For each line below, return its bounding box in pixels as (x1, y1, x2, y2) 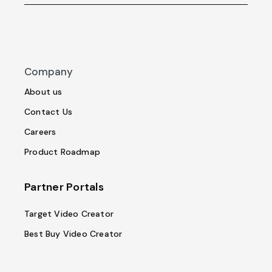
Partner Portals (24, 180, 104, 194)
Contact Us (24, 106, 72, 117)
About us (24, 86, 63, 97)
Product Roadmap (24, 146, 100, 157)
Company (24, 64, 73, 78)
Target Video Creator (24, 208, 114, 219)
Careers (24, 126, 56, 137)
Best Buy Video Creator (24, 228, 123, 239)
